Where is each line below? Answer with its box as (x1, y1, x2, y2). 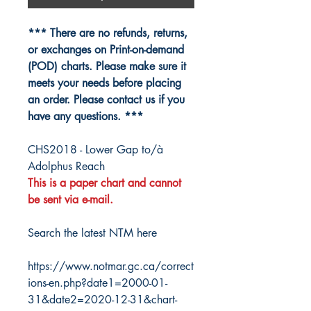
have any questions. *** (28, 109, 143, 124)
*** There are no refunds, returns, (28, 26, 187, 41)
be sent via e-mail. (28, 192, 113, 208)
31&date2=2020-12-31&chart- (28, 292, 177, 308)
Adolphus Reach (28, 159, 105, 174)
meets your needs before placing (28, 76, 181, 91)
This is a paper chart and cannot (28, 176, 181, 191)
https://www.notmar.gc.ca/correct (28, 259, 194, 274)
